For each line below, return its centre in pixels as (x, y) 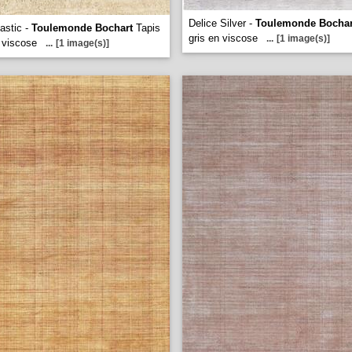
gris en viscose (223, 38)
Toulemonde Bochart (82, 28)
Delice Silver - (222, 23)
